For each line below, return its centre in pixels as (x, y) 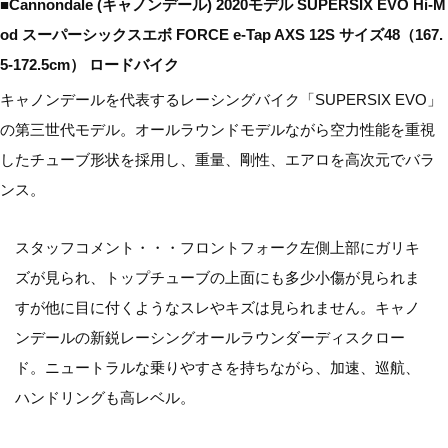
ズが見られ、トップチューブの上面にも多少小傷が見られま (217, 278)
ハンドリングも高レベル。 (105, 398)
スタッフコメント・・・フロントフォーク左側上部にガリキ (217, 248)
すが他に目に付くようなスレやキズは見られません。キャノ (217, 308)
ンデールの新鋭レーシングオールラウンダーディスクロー (210, 338)
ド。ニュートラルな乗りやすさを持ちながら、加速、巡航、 (217, 368)
